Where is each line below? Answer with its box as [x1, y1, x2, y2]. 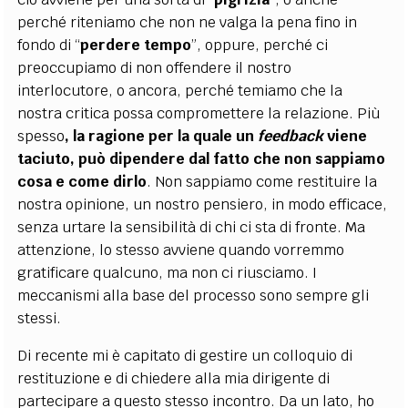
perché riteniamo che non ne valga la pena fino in [17, 13, 358, 32]
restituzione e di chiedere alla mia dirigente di [17, 369, 331, 388]
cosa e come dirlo [17, 172, 148, 191]
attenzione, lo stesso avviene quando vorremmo [17, 240, 345, 260]
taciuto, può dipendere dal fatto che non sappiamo [17, 149, 386, 168]
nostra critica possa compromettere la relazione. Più [17, 104, 381, 123]
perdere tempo [80, 36, 192, 55]
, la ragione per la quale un [65, 127, 259, 146]
